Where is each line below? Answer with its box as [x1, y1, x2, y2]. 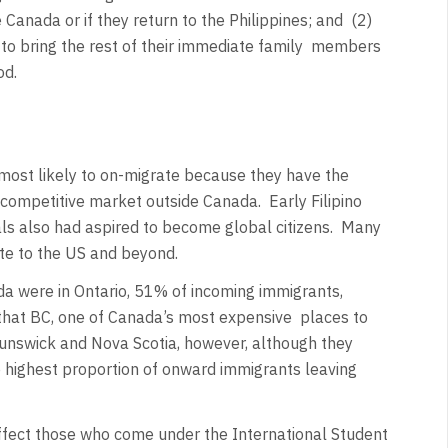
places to [299, 307, 368, 328]
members [310, 35, 381, 56]
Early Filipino [268, 190, 362, 211]
